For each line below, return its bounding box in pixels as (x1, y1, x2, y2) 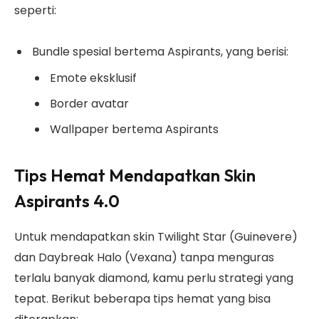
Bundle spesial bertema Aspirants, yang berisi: (32, 43, 288, 60)
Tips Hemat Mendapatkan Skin (14, 164, 256, 187)
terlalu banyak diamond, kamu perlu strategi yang (14, 270, 293, 287)
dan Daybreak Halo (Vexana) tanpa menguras (14, 249, 274, 266)
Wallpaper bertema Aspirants (50, 121, 219, 138)
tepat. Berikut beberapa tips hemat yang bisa (14, 291, 271, 308)
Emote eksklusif (50, 69, 137, 86)
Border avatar (50, 95, 129, 112)
